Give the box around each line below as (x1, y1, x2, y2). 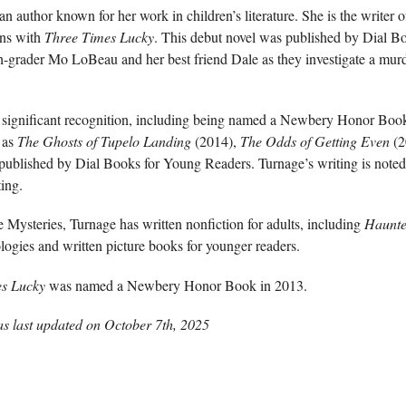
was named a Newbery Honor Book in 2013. (45, 275, 307, 295)
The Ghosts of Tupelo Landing (17, 131, 191, 151)
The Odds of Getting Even (240, 131, 390, 151)
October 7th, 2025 (104, 314, 209, 333)
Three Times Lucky (44, 27, 154, 46)
